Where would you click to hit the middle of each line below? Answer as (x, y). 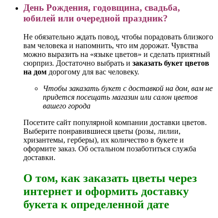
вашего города (67, 106)
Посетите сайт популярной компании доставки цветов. (115, 123)
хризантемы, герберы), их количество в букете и (104, 140)
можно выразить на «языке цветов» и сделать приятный (117, 54)
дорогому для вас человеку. (93, 72)
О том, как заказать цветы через (110, 178)
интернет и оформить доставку (106, 191)
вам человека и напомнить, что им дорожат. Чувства (111, 46)
